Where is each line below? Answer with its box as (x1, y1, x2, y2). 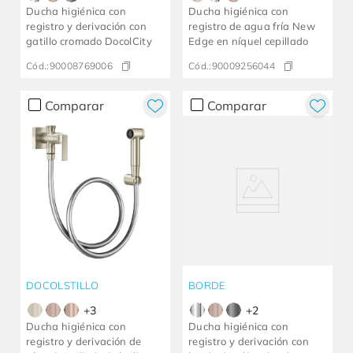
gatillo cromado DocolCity (26, 35, 152, 48)
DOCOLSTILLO (26, 279, 99, 292)
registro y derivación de (26, 335, 142, 348)
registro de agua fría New (188, 20, 315, 33)
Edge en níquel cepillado (188, 35, 309, 48)
